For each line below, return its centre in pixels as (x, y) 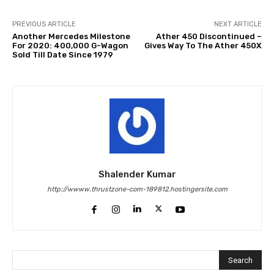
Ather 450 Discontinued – (209, 37)
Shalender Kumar (137, 175)
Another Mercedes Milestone (71, 37)
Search (240, 260)
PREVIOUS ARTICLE (44, 24)
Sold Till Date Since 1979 (63, 55)
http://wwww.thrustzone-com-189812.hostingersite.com (137, 190)
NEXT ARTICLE (238, 24)
